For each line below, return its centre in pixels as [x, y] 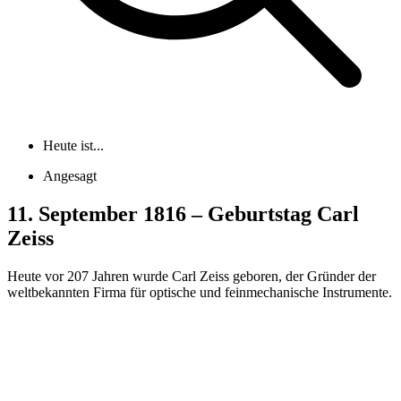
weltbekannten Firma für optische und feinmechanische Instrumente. [200, 292]
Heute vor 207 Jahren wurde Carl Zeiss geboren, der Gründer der [192, 276]
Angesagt [70, 176]
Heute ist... [73, 146]
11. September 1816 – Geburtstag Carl [183, 214]
